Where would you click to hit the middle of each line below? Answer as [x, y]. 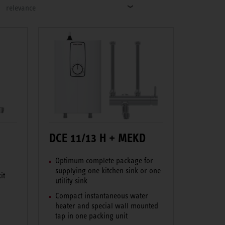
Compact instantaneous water [101, 195]
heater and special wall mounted [106, 205]
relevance [21, 8]
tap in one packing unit [91, 215]
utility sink [71, 180]
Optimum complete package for [104, 160]
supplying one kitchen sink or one [108, 170]
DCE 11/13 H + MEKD [97, 138]
